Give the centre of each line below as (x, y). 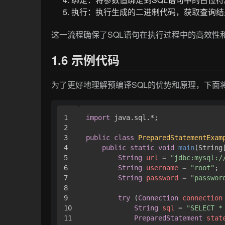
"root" (203, 168)
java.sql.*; (134, 118)
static (142, 148)
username (162, 168)
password (162, 178)
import (98, 118)
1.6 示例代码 (86, 60)
